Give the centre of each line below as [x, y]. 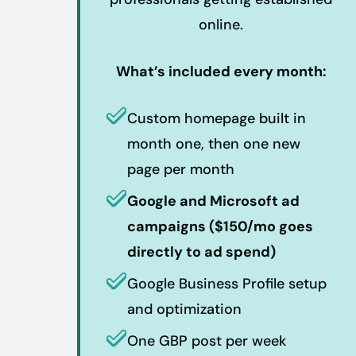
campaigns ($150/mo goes [220, 226]
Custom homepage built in [217, 118]
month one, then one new [214, 143]
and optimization [184, 309]
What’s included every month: [221, 71]
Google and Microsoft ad [213, 201]
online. [221, 24]
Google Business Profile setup [227, 283]
